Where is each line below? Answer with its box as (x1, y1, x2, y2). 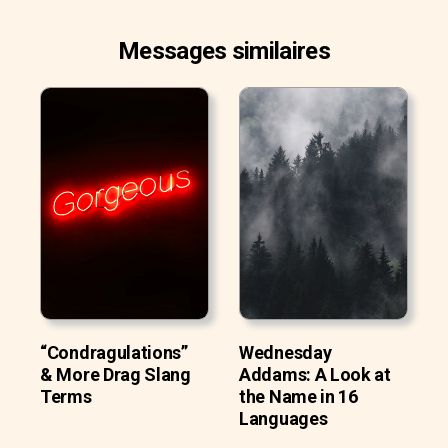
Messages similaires (118, 37, 330, 66)
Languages (239, 408, 328, 430)
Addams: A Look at (239, 364, 391, 386)
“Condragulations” (40, 342, 188, 364)
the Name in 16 (239, 386, 358, 408)
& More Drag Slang (40, 364, 191, 386)
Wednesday (239, 342, 332, 364)
